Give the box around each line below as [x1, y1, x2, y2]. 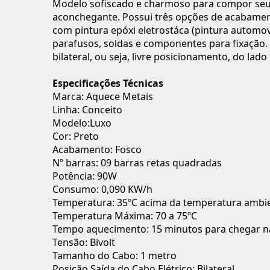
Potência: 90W [52, 169, 117, 183]
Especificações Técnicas [52, 77, 163, 90]
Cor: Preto [52, 130, 99, 143]
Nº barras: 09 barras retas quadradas [52, 156, 222, 169]
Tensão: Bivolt [52, 236, 115, 249]
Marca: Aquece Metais [52, 90, 153, 103]
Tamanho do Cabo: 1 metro [52, 249, 177, 262]
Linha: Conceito [52, 103, 122, 116]
